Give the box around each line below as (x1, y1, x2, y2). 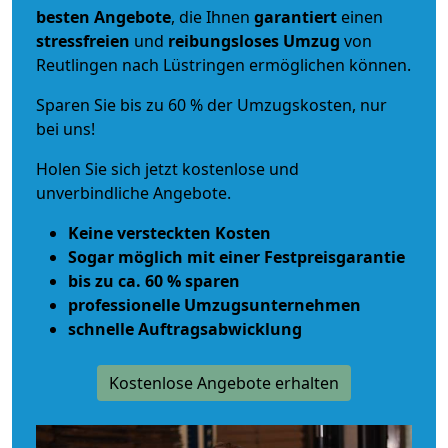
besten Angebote (36, 5, 171, 28)
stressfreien (36, 29, 130, 52)
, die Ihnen (171, 5, 254, 28)
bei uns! (36, 117, 95, 140)
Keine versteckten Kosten (68, 221, 271, 244)
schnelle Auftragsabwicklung (68, 317, 302, 340)
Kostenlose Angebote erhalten (109, 371, 339, 394)
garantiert (254, 5, 337, 28)
